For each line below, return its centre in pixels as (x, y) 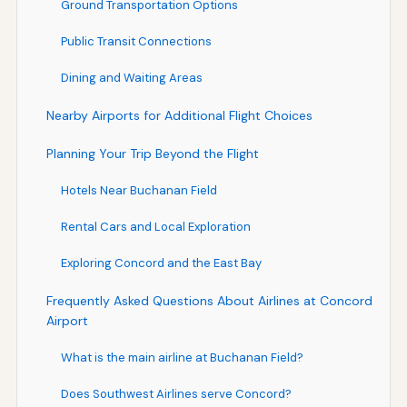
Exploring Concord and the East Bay (161, 263)
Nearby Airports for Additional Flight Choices (179, 116)
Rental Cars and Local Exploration (155, 227)
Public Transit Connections (136, 42)
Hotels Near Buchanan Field (139, 191)
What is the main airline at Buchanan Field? (182, 358)
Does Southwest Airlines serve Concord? (176, 394)
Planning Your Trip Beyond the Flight (152, 154)
